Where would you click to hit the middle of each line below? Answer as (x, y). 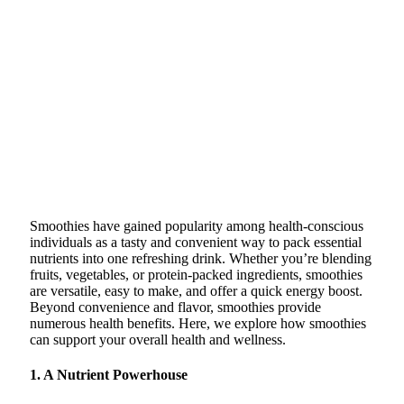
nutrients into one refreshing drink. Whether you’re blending (201, 258)
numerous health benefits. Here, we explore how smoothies (198, 323)
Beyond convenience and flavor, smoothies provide (175, 307)
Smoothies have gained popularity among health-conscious (197, 225)
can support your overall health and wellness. (158, 339)
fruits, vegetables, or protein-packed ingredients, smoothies (196, 274)
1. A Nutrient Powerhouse (109, 374)
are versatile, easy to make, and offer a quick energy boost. (196, 290)
